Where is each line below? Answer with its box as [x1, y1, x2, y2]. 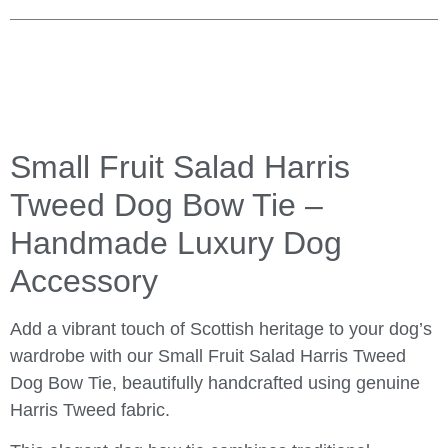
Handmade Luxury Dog [10, 225, 342, 262]
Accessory [10, 263, 158, 300]
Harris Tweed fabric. [10, 400, 170, 421]
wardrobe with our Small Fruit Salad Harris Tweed [10, 346, 406, 367]
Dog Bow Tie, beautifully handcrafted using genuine [10, 373, 420, 394]
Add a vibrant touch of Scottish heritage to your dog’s [10, 319, 432, 340]
